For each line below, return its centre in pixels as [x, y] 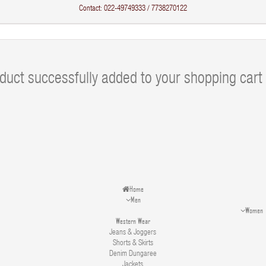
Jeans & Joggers [133, 233]
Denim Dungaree [133, 254]
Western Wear [133, 221]
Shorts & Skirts [133, 244]
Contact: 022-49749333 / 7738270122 [133, 9]
